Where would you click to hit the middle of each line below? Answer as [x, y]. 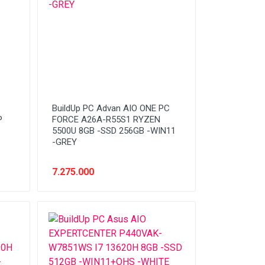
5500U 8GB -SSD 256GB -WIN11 [114, 131]
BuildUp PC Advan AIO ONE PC [111, 108]
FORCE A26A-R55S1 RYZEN [106, 119]
